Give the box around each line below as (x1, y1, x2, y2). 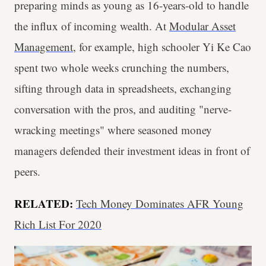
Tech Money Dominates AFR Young (76, 196, 243, 211)
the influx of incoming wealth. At (14, 18, 169, 33)
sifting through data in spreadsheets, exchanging (14, 81, 232, 96)
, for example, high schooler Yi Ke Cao (73, 39, 251, 54)
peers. (14, 164, 40, 179)
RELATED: (14, 195, 76, 211)
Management (14, 39, 73, 54)
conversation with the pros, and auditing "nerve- (14, 102, 232, 116)
